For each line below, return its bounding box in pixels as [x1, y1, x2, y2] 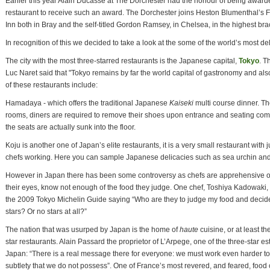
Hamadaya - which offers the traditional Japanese [5, 99, 169, 107]
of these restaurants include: [5, 81, 98, 89]
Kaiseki [169, 99, 193, 107]
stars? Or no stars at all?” [5, 207, 87, 216]
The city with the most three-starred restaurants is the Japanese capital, [5, 57, 239, 65]
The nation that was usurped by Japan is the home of [5, 225, 180, 234]
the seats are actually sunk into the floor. [5, 123, 136, 131]
